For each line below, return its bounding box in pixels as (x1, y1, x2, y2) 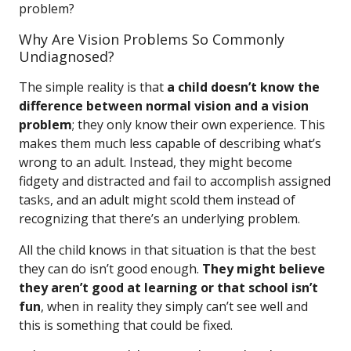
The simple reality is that (19, 78, 167, 96)
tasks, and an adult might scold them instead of (19, 191, 295, 208)
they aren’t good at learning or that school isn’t (19, 279, 318, 296)
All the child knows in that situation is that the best (19, 241, 316, 259)
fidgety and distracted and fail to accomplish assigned (19, 172, 331, 190)
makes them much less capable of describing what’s (19, 135, 321, 152)
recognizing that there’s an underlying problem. (19, 210, 300, 227)
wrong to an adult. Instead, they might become (19, 154, 292, 171)
